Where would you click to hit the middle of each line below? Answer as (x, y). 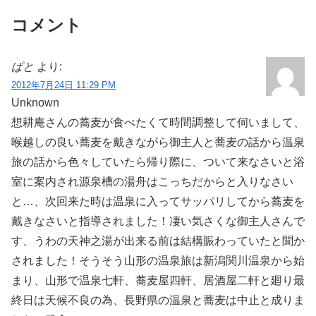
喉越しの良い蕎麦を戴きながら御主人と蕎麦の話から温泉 (158, 142)
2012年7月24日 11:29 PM (63, 85)
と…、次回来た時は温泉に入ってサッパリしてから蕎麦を (158, 201)
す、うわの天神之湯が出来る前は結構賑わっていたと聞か (158, 241)
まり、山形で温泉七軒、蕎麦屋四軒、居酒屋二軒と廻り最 (158, 280)
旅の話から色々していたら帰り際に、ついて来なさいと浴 (158, 162)
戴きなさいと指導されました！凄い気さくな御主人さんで (158, 221)
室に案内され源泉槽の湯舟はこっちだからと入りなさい (152, 181)
